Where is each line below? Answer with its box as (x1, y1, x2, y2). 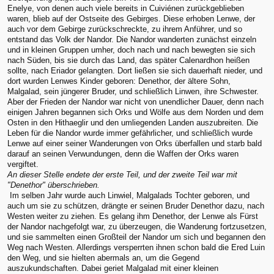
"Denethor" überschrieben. (7, 180, 100, 190)
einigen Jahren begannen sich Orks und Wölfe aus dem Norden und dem (7, 107, 264, 117)
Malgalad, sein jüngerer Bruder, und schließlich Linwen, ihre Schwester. (7, 86, 259, 96)
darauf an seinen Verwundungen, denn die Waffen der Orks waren (7, 149, 239, 158)
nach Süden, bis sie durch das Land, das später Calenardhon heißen (7, 55, 250, 65)
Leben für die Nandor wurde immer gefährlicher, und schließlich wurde (7, 128, 253, 138)
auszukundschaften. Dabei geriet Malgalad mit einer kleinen (7, 263, 218, 273)
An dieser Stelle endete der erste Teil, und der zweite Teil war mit (7, 169, 237, 179)
